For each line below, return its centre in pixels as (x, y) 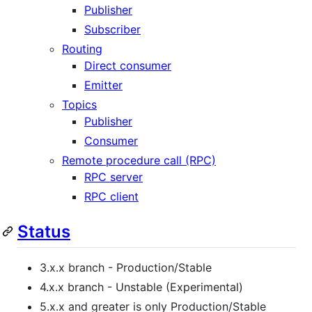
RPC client (111, 196)
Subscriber (112, 29)
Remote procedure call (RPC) (139, 160)
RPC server (114, 177)
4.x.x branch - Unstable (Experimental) (141, 287)
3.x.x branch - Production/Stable (126, 267)
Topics (79, 104)
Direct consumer (128, 65)
